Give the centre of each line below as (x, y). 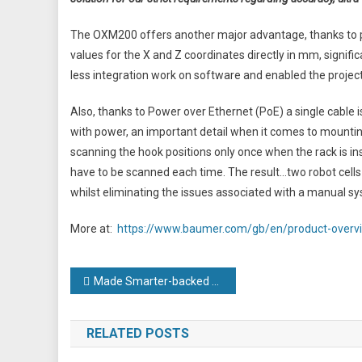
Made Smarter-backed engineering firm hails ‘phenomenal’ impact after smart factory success (153, 281)
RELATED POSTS (138, 333)
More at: (94, 228)
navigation (128, 314)
